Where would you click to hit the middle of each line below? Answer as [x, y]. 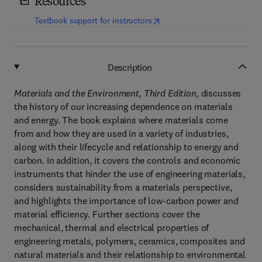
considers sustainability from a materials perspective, [123, 187]
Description [130, 67]
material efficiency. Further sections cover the [107, 214]
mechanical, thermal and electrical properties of [112, 227]
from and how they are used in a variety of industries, [121, 133]
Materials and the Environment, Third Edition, [106, 93]
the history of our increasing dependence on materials [123, 106]
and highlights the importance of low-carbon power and [126, 201]
